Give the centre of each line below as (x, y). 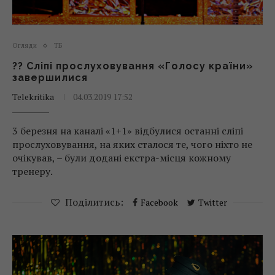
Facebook (159, 202)
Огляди (25, 45)
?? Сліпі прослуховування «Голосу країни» (133, 66)
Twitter (213, 202)
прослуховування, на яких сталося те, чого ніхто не (132, 144)
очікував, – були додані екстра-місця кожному (122, 158)
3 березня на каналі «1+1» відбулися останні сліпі (128, 131)
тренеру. (33, 171)
